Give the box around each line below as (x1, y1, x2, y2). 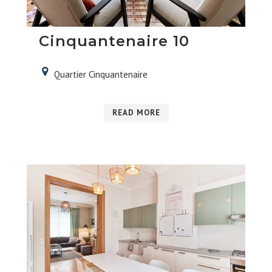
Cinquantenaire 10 (38, 32, 189, 50)
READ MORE (112, 107, 160, 118)
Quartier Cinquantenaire (53, 68, 148, 80)
